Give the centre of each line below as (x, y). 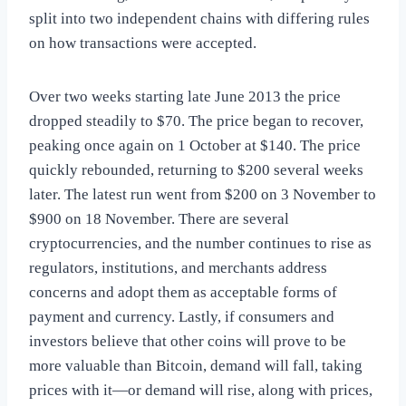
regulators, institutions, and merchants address (178, 268)
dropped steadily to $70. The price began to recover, (196, 121)
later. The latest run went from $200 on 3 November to (203, 195)
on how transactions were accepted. (143, 43)
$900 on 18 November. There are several (159, 219)
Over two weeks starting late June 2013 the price (185, 97)
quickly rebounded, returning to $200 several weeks (196, 170)
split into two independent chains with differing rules (199, 19)
